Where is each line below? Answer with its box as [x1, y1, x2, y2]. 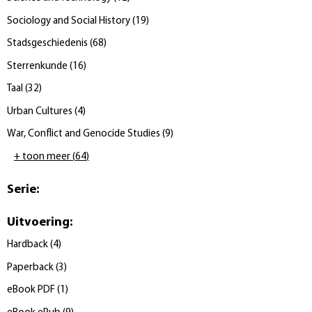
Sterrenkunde [7, 61, 68, 72]
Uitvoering [7, 215, 70, 229]
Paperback [7, 262, 54, 273]
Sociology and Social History [7, 15, 130, 26]
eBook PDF [7, 285, 55, 295]
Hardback [7, 240, 48, 250]
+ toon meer [14, 151, 70, 162]
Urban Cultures [7, 106, 72, 117]
